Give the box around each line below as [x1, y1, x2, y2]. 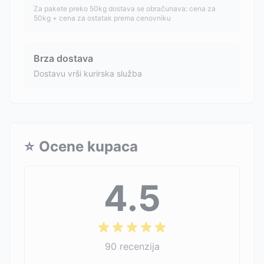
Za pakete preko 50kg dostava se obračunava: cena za [34, 4, 216, 13]
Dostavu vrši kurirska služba [34, 68, 142, 78]
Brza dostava [34, 52, 93, 64]
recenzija [119, 240, 160, 252]
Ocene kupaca [39, 138, 138, 155]
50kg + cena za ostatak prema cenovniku [34, 14, 171, 22]
